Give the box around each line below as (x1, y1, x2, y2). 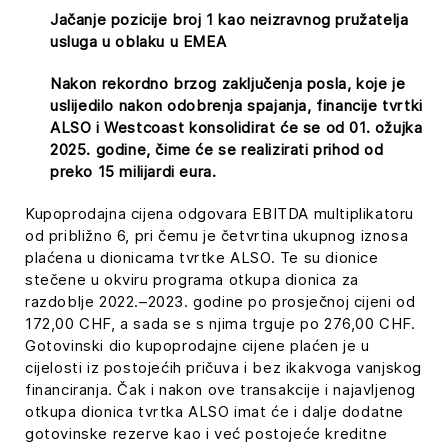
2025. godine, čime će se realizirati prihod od (50, 140, 384, 159)
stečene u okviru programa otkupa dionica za (25, 270, 359, 289)
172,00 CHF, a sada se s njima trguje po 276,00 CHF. (25, 314, 416, 333)
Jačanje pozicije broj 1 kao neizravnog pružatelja (50, 10, 409, 29)
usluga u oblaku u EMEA (50, 32, 227, 51)
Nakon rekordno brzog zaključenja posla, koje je (50, 74, 406, 93)
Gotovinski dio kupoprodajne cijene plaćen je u (25, 336, 370, 355)
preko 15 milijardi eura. (50, 162, 217, 181)
